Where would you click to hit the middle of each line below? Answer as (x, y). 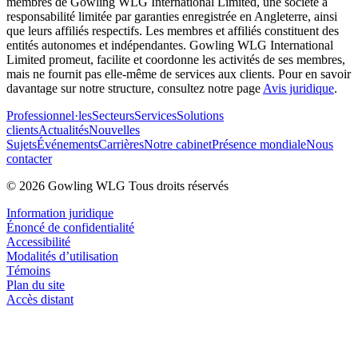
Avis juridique (298, 88)
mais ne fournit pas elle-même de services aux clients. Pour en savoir (179, 74)
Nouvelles (114, 129)
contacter (29, 158)
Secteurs (113, 115)
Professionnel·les (49, 115)
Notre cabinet (178, 144)
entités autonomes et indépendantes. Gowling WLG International (170, 45)
